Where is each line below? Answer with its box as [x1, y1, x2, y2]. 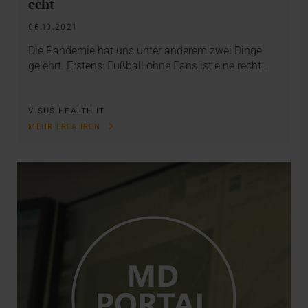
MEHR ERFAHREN [28, 122, 104, 132]
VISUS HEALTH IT [28, 105, 105, 115]
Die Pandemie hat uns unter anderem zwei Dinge [28, 44, 263, 58]
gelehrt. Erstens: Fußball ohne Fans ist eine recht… [28, 59, 269, 73]
